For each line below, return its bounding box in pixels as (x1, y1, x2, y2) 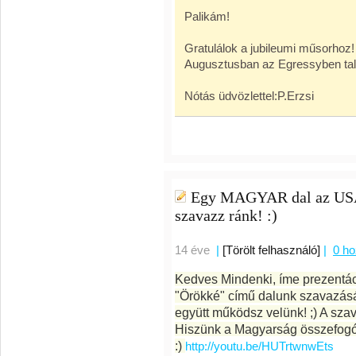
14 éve (175, 243, 210, 257)
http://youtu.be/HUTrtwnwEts (185, 339, 334, 353)
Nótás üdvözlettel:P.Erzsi (184, 89, 314, 103)
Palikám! (184, 10, 230, 23)
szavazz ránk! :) (175, 207, 277, 224)
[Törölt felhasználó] (222, 243, 320, 257)
